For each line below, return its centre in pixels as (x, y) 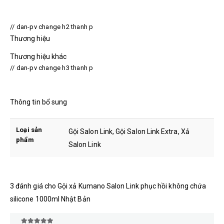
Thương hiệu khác (38, 56)
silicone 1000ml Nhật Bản (50, 199)
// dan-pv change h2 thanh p (52, 26)
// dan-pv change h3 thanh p (52, 67)
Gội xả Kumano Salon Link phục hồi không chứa (132, 186)
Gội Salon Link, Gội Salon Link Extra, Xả (129, 131)
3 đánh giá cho (34, 186)
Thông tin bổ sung (39, 102)
